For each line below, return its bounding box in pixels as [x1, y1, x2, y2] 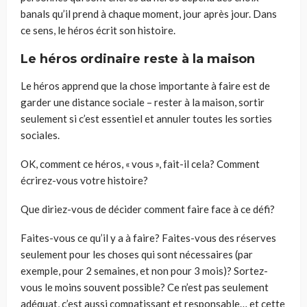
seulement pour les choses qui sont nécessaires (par [21, 247, 253, 260]
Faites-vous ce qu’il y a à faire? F [21, 231, 168, 244]
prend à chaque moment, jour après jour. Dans [73, 7, 277, 20]
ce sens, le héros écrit [21, 23, 119, 36]
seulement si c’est [21, 112, 101, 125]
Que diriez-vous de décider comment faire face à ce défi [21, 202, 270, 215]
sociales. [21, 128, 60, 141]
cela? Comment [189, 157, 260, 170]
